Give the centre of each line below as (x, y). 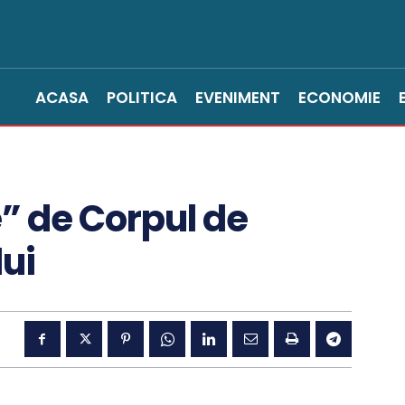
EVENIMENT (238, 98)
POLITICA (142, 98)
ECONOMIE (339, 98)
